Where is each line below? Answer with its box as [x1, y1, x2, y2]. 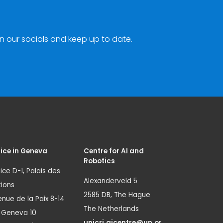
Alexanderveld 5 [84, 176, 137, 186]
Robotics [84, 156, 115, 166]
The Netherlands [84, 204, 139, 214]
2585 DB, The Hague [84, 190, 150, 200]
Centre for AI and [84, 146, 144, 156]
